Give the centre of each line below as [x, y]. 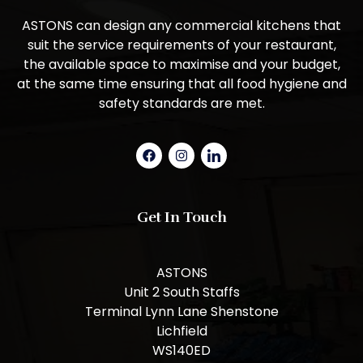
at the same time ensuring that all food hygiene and [181, 83]
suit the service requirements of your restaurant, [181, 45]
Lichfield [181, 331]
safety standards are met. [181, 103]
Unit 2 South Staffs [181, 292]
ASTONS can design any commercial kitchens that [181, 25]
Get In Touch [181, 217]
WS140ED [181, 350]
